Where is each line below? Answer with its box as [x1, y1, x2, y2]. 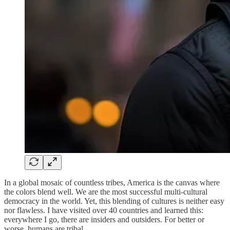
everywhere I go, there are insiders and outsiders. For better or [4, 215, 204, 224]
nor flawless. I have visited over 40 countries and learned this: [4, 205, 203, 215]
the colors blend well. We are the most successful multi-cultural [4, 187, 207, 196]
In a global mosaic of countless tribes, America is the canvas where [4, 178, 220, 187]
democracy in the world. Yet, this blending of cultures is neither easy [4, 196, 224, 205]
